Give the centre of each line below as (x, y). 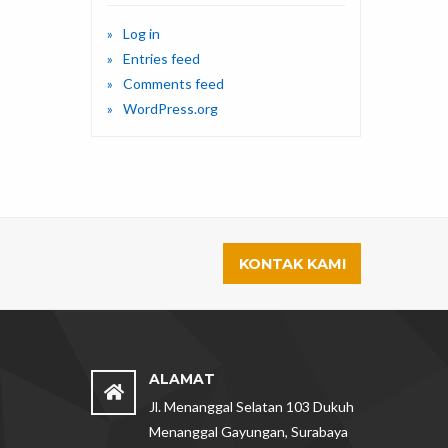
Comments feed (173, 84)
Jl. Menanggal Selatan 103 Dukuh (251, 406)
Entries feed (161, 59)
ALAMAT (181, 378)
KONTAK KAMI (292, 263)
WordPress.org (170, 109)
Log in (141, 34)
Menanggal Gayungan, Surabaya (248, 431)
